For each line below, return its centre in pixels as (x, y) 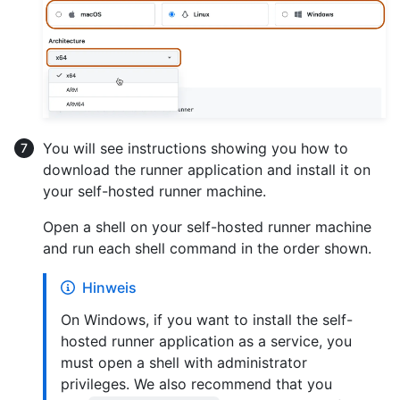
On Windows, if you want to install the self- (207, 320)
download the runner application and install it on (207, 170)
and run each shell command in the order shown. (207, 249)
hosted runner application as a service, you (206, 342)
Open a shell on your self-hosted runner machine (207, 227)
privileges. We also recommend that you (196, 384)
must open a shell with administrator (184, 363)
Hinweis (109, 288)
